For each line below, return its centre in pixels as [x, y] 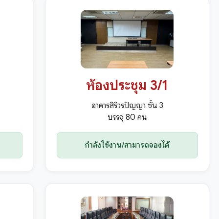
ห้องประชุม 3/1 [127, 86]
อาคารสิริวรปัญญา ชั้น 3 [127, 106]
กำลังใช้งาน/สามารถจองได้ [127, 145]
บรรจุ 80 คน [127, 118]
